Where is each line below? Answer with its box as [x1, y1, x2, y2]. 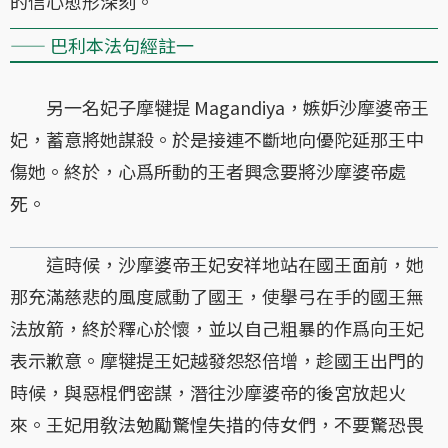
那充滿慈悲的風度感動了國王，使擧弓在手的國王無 [10, 282, 424, 309]
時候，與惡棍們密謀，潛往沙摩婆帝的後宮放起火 [10, 378, 406, 405]
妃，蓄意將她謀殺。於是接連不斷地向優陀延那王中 [10, 125, 424, 152]
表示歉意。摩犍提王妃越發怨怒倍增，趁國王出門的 [10, 346, 424, 373]
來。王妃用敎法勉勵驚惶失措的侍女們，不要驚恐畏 [10, 410, 424, 437]
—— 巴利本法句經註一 [10, 31, 194, 58]
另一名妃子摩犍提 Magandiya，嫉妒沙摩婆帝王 [10, 93, 429, 120]
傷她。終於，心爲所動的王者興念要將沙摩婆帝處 [10, 157, 406, 184]
